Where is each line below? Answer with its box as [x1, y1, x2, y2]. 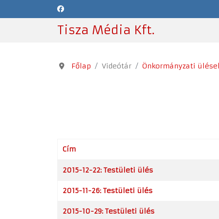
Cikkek [57, 160, 79, 169]
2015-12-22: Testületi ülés [63, 166, 153, 175]
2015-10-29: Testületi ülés [63, 207, 154, 216]
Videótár [101, 62, 131, 70]
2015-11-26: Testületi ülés [63, 186, 153, 195]
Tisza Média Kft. [57, 23, 154, 38]
